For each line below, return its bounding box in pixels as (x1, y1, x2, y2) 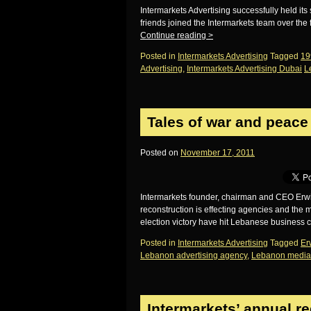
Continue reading (140, 31, 208, 40)
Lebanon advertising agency (140, 251, 247, 260)
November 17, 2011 (180, 148, 255, 158)
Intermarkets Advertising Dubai (187, 64, 302, 74)
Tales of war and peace (147, 114, 308, 130)
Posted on (140, 148, 178, 158)
